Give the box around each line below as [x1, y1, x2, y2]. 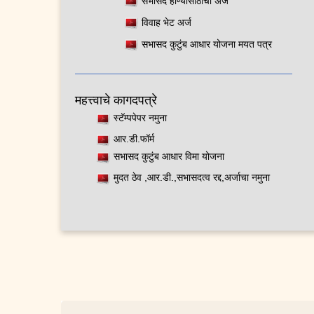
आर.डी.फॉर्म [114, 133, 154, 145]
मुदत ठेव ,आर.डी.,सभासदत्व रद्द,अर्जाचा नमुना [114, 172, 270, 184]
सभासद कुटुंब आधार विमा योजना [114, 151, 224, 163]
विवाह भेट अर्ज [142, 16, 191, 28]
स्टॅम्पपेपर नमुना [114, 112, 167, 124]
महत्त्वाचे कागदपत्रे [75, 93, 157, 107]
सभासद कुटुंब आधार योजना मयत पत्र [142, 38, 272, 50]
